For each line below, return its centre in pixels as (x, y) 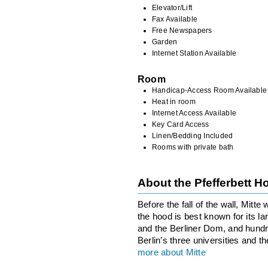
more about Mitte (172, 253)
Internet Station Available (194, 53)
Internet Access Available (194, 113)
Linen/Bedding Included (193, 135)
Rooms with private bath (193, 147)
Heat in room (174, 101)
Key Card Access (181, 124)
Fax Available (175, 19)
